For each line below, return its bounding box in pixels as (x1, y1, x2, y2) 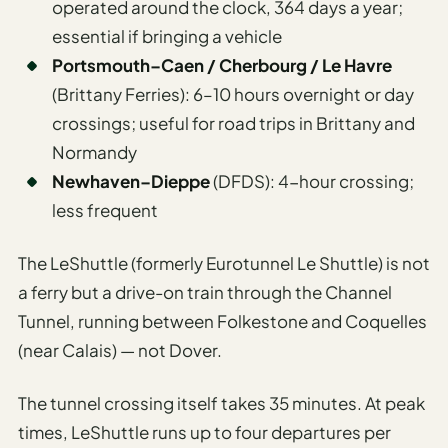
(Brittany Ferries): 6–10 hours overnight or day (52, 82, 414, 105)
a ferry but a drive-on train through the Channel (18, 280, 392, 303)
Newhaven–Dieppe (52, 169, 210, 192)
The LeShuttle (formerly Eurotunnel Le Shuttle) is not (18, 251, 430, 274)
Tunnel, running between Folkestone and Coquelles (18, 309, 427, 332)
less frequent (52, 198, 158, 221)
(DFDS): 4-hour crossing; (210, 169, 414, 192)
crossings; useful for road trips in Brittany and (52, 111, 415, 134)
